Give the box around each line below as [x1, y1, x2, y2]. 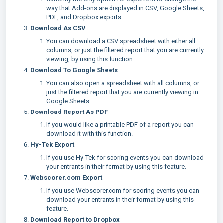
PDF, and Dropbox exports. [46, 13, 123, 21]
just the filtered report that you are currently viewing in [46, 88, 198, 96]
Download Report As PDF [30, 108, 108, 115]
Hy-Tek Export [30, 140, 74, 148]
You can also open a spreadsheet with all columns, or [46, 79, 199, 87]
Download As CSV [30, 24, 86, 32]
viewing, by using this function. [46, 55, 134, 63]
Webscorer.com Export [30, 173, 102, 181]
